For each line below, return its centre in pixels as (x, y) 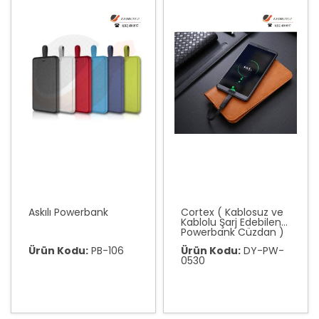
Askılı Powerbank (68, 212)
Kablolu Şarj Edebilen (231, 222)
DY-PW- (262, 251)
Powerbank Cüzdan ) (232, 232)
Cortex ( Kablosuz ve (232, 212)
